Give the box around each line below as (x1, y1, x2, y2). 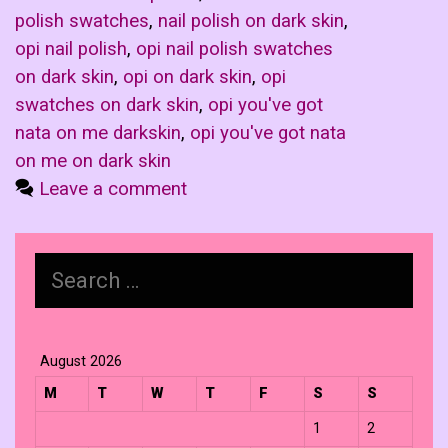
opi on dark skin (123, 66, 252, 89)
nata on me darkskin (15, 122, 181, 145)
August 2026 (40, 353, 122, 371)
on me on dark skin (15, 150, 171, 173)
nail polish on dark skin (158, 10, 344, 33)
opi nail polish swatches (136, 38, 333, 61)
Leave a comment (39, 178, 188, 201)
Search (34, 253, 90, 275)
